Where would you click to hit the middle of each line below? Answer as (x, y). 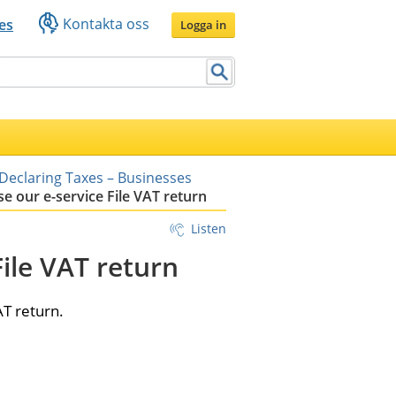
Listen (209, 228)
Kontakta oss (106, 23)
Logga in (203, 24)
